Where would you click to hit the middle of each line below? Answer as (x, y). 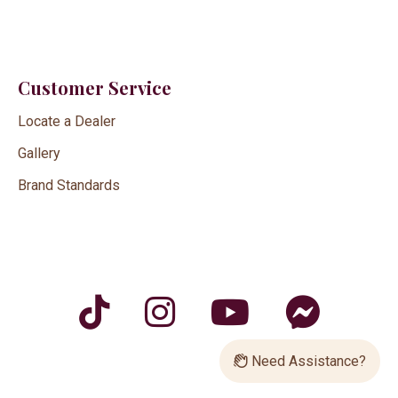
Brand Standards (69, 186)
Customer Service (95, 88)
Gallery (39, 154)
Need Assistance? (307, 361)
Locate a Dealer (67, 122)
